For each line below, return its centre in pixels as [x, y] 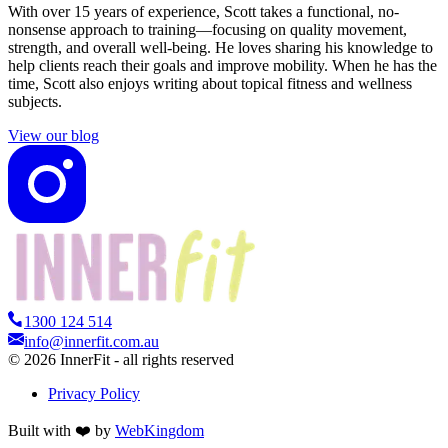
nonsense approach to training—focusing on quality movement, [207, 29]
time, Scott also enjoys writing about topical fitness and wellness [210, 83]
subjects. [35, 101]
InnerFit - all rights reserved [147, 359]
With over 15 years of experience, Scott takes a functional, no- [203, 11]
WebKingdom [159, 430]
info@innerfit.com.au [91, 341]
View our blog [53, 135]
